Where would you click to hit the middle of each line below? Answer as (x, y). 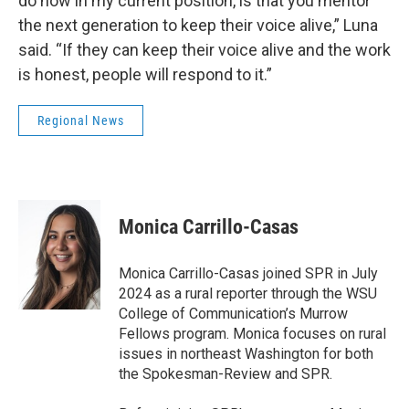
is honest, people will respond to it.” (145, 75)
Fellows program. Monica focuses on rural (252, 334)
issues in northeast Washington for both (246, 354)
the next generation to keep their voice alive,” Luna (198, 26)
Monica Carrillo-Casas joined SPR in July (248, 274)
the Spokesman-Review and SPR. (225, 374)
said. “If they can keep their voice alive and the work (204, 50)
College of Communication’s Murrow (233, 314)
